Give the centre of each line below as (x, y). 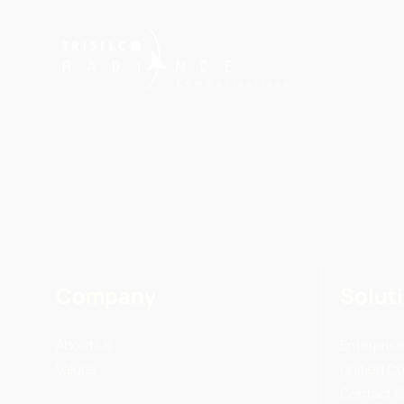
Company (106, 296)
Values (76, 369)
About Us (84, 345)
